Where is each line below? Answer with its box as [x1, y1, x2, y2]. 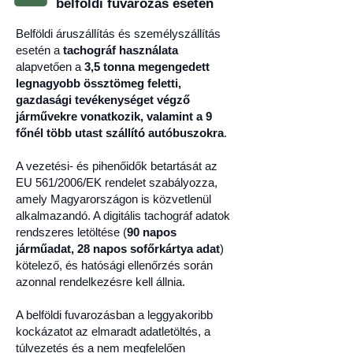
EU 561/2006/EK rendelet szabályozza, [16, 176, 217, 189]
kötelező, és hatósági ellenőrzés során [16, 258, 213, 272]
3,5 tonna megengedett [84, 60, 210, 73]
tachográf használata [63, 43, 178, 57]
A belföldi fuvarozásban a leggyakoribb [16, 308, 213, 321]
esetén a [16, 43, 63, 57]
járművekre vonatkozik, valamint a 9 [16, 110, 212, 123]
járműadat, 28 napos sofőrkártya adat [16, 242, 220, 255]
